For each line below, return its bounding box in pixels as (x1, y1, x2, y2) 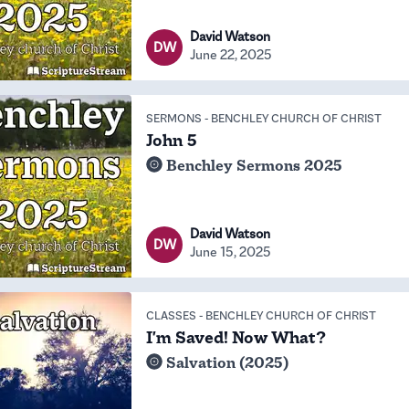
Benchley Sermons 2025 (166, 156, 342, 175)
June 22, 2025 (190, 46, 272, 63)
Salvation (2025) (166, 353, 288, 372)
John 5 (146, 130, 197, 152)
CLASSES (146, 308, 196, 323)
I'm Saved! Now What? (146, 327, 326, 349)
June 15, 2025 (190, 243, 271, 260)
